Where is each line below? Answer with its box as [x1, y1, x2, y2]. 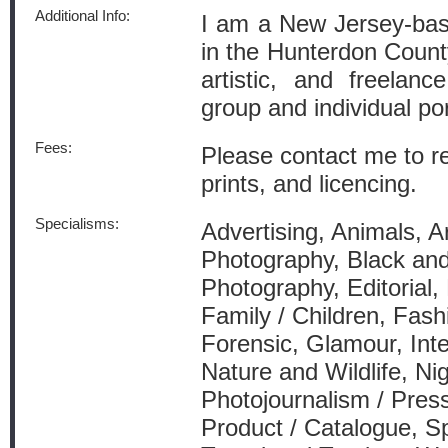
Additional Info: [35, 8, 130, 24]
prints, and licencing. [201, 170, 417, 197]
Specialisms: [35, 216, 119, 232]
